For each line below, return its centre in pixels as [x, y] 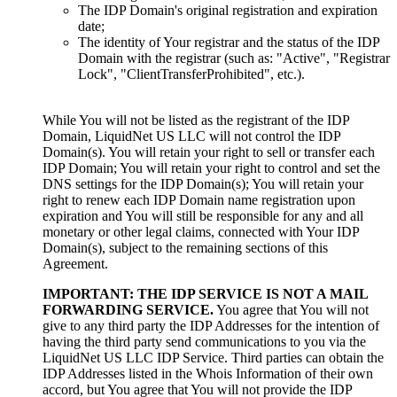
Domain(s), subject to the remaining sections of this [185, 248]
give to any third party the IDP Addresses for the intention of [211, 326]
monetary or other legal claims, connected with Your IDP [201, 232]
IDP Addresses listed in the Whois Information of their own [208, 374]
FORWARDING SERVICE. [128, 310]
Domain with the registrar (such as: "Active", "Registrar [234, 58]
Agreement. [75, 264]
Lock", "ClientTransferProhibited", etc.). [191, 74]
